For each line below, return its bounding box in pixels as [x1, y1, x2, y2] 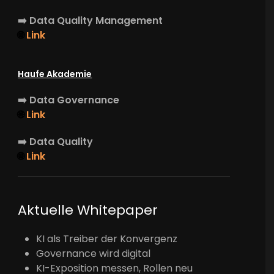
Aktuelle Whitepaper [18, 200, 158, 220]
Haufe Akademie [18, 67, 92, 80]
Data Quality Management [29, 13, 163, 28]
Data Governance [29, 92, 120, 107]
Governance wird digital [36, 246, 151, 261]
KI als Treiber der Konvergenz [36, 231, 178, 246]
